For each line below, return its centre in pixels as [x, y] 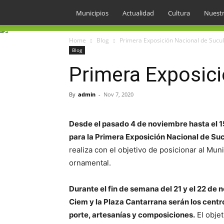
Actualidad [138, 13]
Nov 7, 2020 [118, 94]
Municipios [92, 13]
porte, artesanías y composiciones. [132, 215]
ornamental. [90, 163]
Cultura [179, 13]
